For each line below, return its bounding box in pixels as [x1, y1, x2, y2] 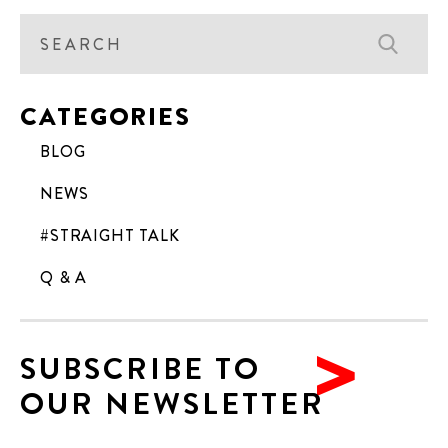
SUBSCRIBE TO [20, 348, 262, 391]
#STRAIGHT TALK [40, 224, 180, 247]
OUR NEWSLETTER [20, 383, 326, 426]
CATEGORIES [20, 99, 191, 135]
